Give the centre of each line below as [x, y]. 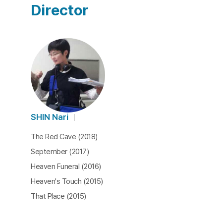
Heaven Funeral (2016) [66, 166]
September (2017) [60, 152]
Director [59, 10]
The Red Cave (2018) [64, 137]
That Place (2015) [58, 196]
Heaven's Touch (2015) [67, 181]
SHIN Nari [50, 117]
